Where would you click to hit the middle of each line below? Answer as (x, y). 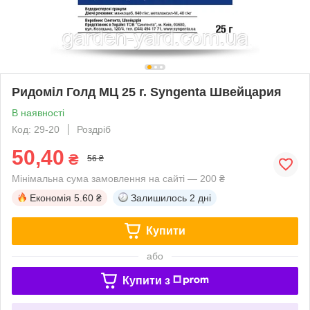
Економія (51, 198)
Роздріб (94, 129)
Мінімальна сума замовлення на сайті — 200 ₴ (118, 178)
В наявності (38, 112)
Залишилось (159, 198)
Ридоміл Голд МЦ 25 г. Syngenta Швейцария (147, 92)
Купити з (146, 280)
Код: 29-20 (36, 129)
